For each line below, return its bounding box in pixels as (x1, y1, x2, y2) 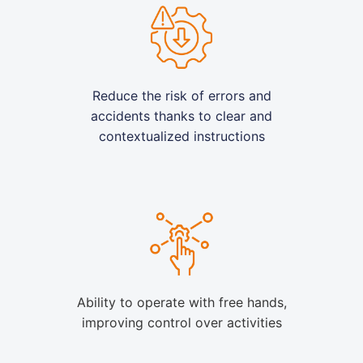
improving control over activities (81, 314, 282, 331)
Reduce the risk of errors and (92, 88, 271, 105)
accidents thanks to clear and (91, 108, 272, 125)
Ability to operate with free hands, (76, 294, 287, 311)
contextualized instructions (98, 128, 265, 145)
